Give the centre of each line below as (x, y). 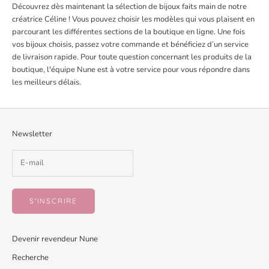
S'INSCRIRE (53, 201)
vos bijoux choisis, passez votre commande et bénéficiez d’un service (130, 45)
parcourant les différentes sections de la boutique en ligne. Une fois (128, 32)
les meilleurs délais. (47, 83)
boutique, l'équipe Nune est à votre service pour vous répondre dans (131, 70)
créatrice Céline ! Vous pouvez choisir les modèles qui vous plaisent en (133, 20)
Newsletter (32, 134)
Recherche (30, 257)
